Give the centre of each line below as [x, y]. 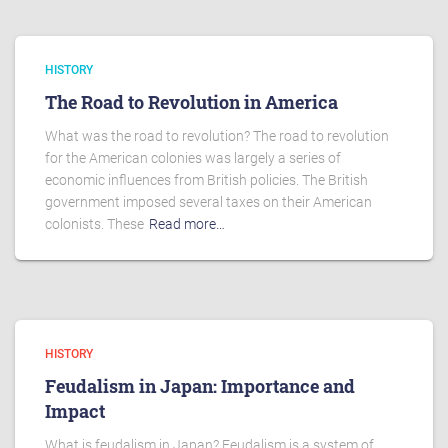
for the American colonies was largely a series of [193, 158]
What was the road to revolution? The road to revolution [217, 136]
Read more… [187, 224]
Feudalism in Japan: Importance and [200, 386]
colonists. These [94, 224]
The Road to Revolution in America [191, 102]
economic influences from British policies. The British [206, 180]
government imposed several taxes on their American [208, 202]
